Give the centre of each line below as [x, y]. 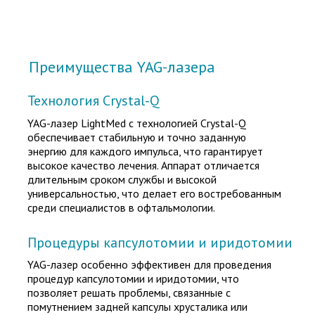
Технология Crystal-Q [94, 101]
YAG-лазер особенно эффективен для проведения [149, 264]
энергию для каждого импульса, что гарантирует [145, 151]
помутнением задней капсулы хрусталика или [137, 307]
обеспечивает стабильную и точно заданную [137, 137]
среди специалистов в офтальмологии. [121, 207]
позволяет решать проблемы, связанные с [129, 292]
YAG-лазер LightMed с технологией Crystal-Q [137, 123]
